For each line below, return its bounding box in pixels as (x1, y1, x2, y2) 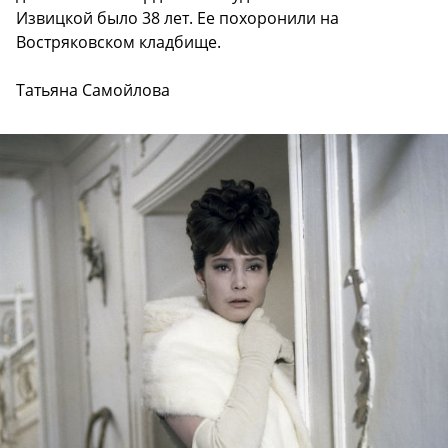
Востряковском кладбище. (16, 30, 221, 53)
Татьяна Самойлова (16, 78, 170, 101)
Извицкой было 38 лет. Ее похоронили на (16, 6, 339, 29)
